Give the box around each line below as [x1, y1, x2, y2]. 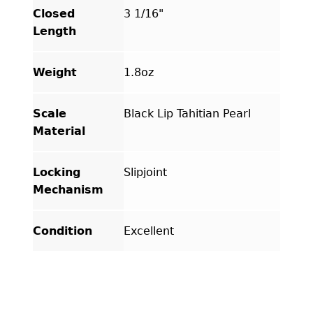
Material [32, 124, 85, 138]
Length [32, 24, 76, 38]
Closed [32, 6, 75, 20]
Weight [32, 65, 77, 79]
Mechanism [32, 182, 103, 196]
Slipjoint [123, 165, 167, 179]
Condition [32, 224, 92, 238]
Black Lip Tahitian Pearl [123, 106, 251, 120]
